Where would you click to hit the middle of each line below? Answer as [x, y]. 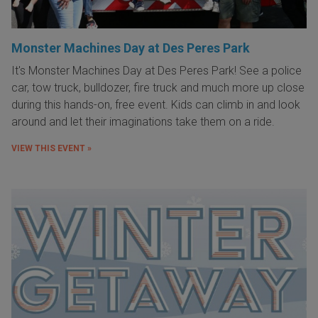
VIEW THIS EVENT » [51, 149]
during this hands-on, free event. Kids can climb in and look [156, 105]
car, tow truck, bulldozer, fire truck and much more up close [158, 88]
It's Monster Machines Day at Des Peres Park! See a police [157, 71]
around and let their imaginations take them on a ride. [144, 122]
